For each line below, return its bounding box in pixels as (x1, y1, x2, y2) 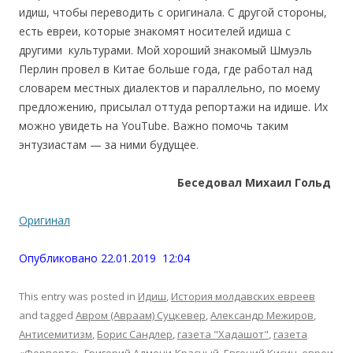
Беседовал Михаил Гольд (177, 174, 334, 190)
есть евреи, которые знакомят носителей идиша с (19, 23, 291, 39)
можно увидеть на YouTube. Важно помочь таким (19, 117, 288, 133)
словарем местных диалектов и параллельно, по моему (19, 80, 320, 95)
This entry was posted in (19, 288, 138, 303)
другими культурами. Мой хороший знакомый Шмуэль (19, 42, 312, 58)
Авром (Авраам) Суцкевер (76, 307, 206, 322)
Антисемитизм (19, 326, 92, 341)
